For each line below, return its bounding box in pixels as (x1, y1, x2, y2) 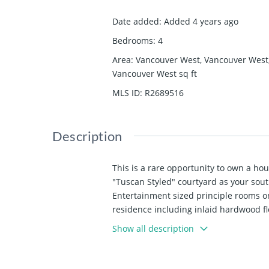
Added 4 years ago (164, 16, 238, 28)
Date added (112, 16, 159, 28)
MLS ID (112, 87, 140, 99)
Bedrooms (112, 35, 153, 47)
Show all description (112, 223, 194, 235)
